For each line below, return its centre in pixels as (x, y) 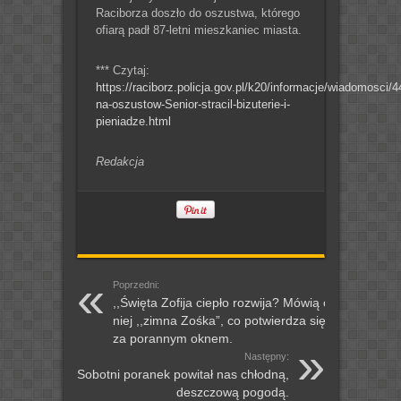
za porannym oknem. (172, 339)
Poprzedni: (136, 285)
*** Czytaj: (122, 71)
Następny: (266, 357)
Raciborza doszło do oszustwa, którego (197, 13)
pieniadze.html (133, 122)
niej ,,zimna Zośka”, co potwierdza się (219, 321)
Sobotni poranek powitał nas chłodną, (183, 375)
